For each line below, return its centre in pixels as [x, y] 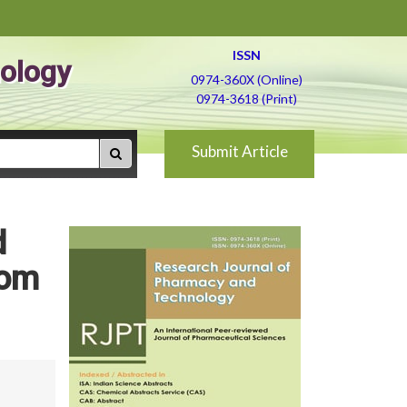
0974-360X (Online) [246, 79]
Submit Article [239, 151]
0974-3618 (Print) [246, 99]
